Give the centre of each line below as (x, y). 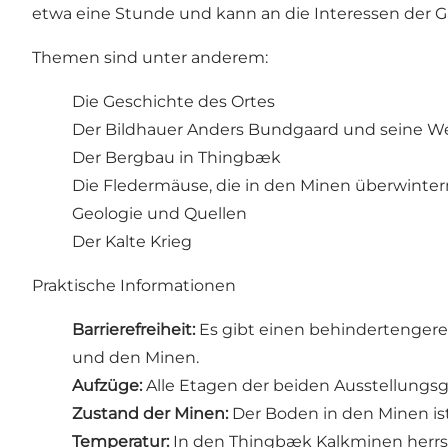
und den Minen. (135, 358)
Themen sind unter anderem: (150, 58)
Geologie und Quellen (159, 214)
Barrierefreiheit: (133, 330)
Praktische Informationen (134, 286)
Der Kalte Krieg (132, 242)
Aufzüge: (107, 386)
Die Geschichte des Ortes (173, 102)
